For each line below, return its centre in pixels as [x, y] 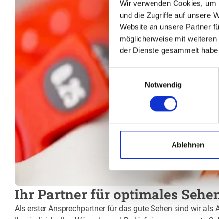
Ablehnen [188, 145]
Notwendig [163, 85]
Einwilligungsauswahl [142, 73]
